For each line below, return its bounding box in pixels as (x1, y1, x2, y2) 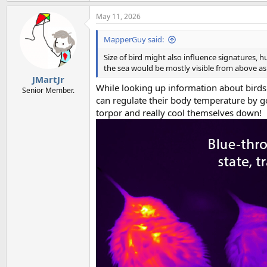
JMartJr (32, 73, 64, 86)
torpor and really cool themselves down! (96, 107, 262, 119)
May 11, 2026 (96, 11, 141, 21)
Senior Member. (21, 85, 74, 96)
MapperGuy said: (104, 33, 164, 45)
